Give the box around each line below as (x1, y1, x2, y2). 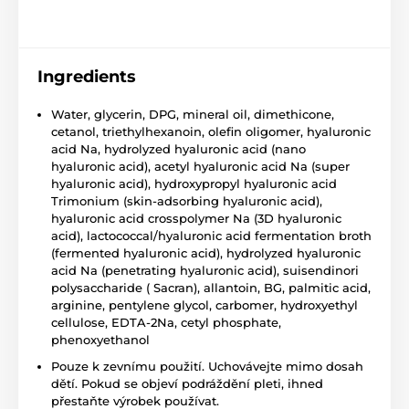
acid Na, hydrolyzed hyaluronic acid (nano (51, 142, 306, 157)
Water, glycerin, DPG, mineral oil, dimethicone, (51, 107, 334, 122)
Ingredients (37, 67, 136, 88)
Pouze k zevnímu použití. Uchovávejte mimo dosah (51, 359, 363, 374)
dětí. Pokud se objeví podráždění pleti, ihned (51, 376, 323, 392)
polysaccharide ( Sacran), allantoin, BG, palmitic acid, (51, 280, 371, 296)
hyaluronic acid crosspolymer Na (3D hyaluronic (51, 211, 341, 226)
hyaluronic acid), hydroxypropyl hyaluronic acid (51, 176, 337, 192)
